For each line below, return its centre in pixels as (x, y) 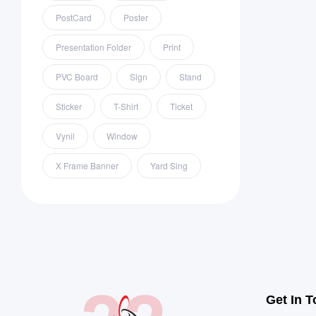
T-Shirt (126, 107)
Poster (136, 18)
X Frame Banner (87, 166)
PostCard (74, 18)
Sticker (69, 107)
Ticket (181, 107)
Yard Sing (169, 166)
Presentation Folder (93, 47)
